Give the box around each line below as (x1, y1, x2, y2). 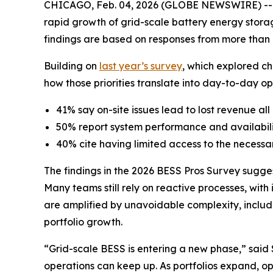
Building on (44, 60, 99, 72)
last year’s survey (99, 60, 182, 72)
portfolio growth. (44, 216, 122, 228)
